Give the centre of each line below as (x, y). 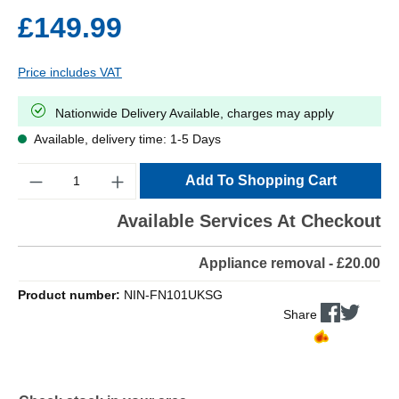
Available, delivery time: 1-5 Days (126, 139)
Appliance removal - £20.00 (289, 264)
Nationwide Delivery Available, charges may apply (195, 114)
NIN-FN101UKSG (173, 295)
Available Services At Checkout (249, 221)
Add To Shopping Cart (261, 181)
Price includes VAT (70, 73)
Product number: (71, 295)
